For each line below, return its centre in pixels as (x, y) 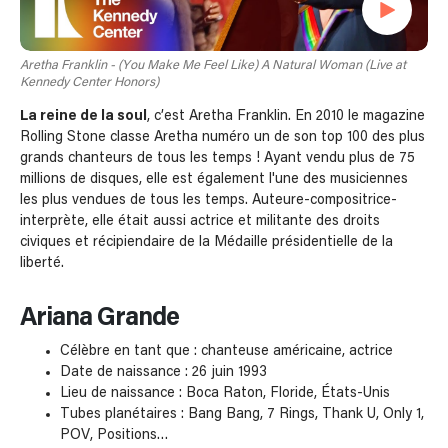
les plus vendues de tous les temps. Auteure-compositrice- (208, 199)
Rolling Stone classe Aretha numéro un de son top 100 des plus (222, 136)
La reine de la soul (83, 115)
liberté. (42, 262)
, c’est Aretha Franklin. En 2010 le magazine (286, 115)
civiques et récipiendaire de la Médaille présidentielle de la (206, 241)
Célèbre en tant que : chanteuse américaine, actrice (226, 350)
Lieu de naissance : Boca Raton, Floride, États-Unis (225, 392)
